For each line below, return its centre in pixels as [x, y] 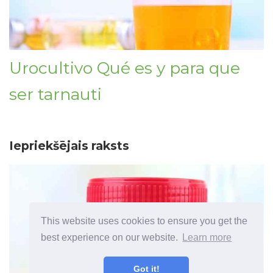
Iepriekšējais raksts [69, 145]
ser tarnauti [55, 94]
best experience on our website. [111, 238]
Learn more [207, 238]
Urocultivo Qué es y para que [125, 68]
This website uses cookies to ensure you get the [144, 221]
